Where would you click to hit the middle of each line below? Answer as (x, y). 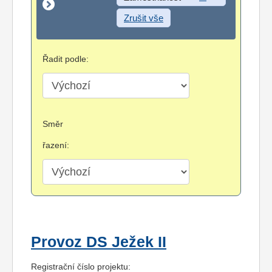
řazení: (56, 145)
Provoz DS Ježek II (99, 242)
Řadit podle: (66, 59)
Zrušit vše (144, 18)
